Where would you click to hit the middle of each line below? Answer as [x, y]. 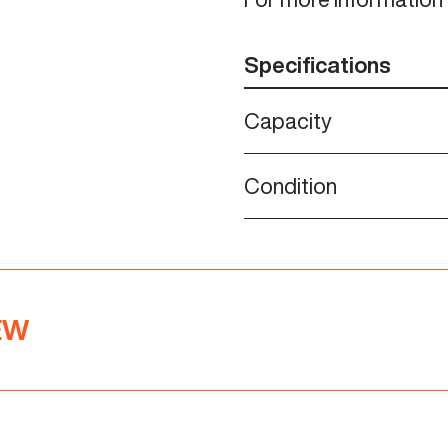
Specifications [317, 64]
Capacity [288, 120]
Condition [290, 185]
